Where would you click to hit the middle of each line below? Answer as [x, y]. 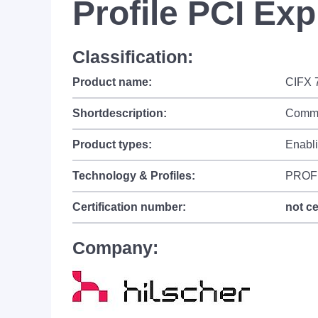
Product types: [112, 144]
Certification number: [129, 207]
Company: [115, 248]
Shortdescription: [120, 113]
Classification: [133, 57]
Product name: [112, 82]
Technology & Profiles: [134, 176]
